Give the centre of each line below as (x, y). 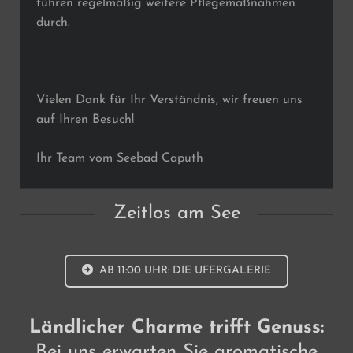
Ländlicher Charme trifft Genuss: (176, 327)
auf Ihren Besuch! (85, 119)
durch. (53, 22)
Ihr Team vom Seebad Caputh (119, 158)
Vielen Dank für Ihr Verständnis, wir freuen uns (169, 100)
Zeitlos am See (176, 213)
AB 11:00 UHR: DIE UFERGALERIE (183, 270)
